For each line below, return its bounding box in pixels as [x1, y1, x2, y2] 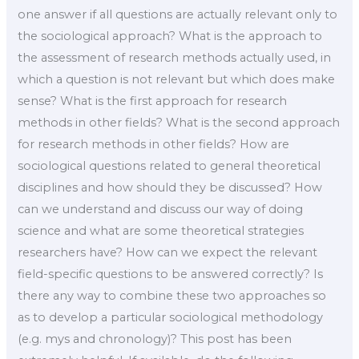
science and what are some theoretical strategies [18, 224, 305, 239]
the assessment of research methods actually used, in [18, 50, 332, 66]
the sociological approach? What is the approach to [18, 29, 323, 44]
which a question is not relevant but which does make [18, 72, 336, 87]
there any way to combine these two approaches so [18, 288, 327, 304]
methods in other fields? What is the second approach [18, 115, 341, 131]
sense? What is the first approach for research [18, 94, 288, 109]
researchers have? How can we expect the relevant [18, 245, 318, 260]
